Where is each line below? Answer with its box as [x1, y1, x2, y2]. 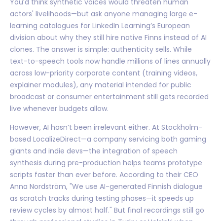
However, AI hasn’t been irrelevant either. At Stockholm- [10, 122, 202, 132]
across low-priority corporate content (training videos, [10, 68, 197, 78]
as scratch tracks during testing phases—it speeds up [10, 193, 194, 203]
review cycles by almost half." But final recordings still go [10, 205, 204, 215]
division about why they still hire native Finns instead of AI [10, 32, 207, 42]
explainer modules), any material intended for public [10, 79, 191, 90]
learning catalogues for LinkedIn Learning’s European [10, 20, 190, 31]
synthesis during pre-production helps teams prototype [10, 157, 202, 168]
